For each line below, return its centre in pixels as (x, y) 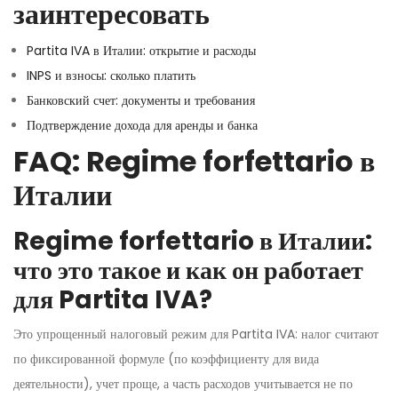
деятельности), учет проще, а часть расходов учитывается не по (183, 383)
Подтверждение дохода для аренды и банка (142, 125)
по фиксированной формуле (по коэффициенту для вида (166, 358)
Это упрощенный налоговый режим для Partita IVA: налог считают (196, 334)
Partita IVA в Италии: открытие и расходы (141, 50)
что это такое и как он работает (188, 270)
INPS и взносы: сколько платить (111, 75)
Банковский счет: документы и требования (141, 100)
